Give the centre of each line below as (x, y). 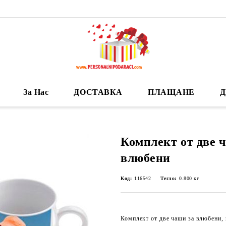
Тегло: (168, 178)
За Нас (36, 92)
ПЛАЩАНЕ (171, 92)
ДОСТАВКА (98, 92)
